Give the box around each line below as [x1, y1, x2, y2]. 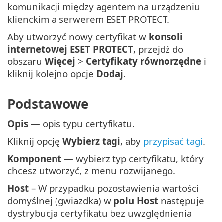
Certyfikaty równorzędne [86, 55, 201, 67]
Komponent [7, 152, 61, 165]
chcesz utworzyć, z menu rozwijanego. [7, 165, 175, 177]
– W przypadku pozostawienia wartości [29, 182, 199, 195]
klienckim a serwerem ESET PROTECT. [7, 12, 169, 25]
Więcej [45, 55, 75, 67]
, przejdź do [133, 42, 183, 55]
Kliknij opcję [7, 135, 62, 148]
